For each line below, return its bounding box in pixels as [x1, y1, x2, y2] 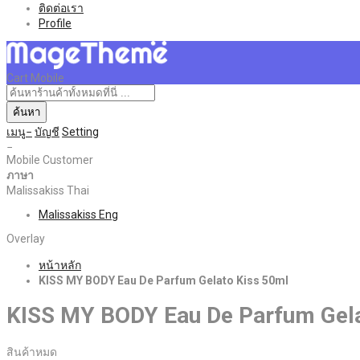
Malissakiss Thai [6, 183, 89, 197]
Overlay [6, 231, 45, 245]
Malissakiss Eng [39, 207, 118, 221]
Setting [62, 125, 99, 138]
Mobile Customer [6, 153, 93, 166]
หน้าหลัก [39, 258, 81, 272]
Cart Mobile [6, 71, 64, 84]
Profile [39, 16, 72, 30]
